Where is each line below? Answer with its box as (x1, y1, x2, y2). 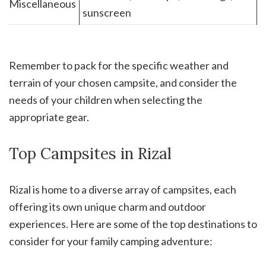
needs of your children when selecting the (9, 93, 202, 107)
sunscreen (83, 6, 131, 20)
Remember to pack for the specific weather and (9, 59, 229, 72)
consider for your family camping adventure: (9, 235, 213, 248)
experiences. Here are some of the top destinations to (9, 217, 257, 231)
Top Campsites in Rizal (9, 144, 172, 164)
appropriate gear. (9, 110, 89, 124)
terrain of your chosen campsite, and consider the (9, 76, 237, 90)
